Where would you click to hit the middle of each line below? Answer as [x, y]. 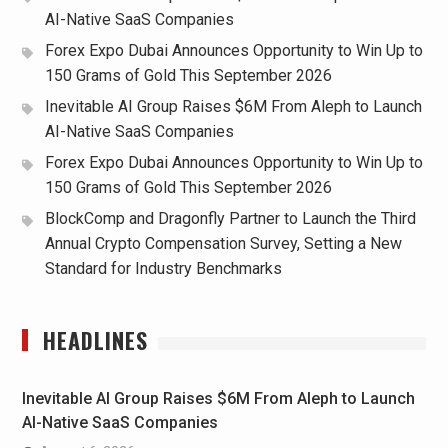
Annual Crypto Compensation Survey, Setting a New [223, 244]
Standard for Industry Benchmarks [163, 269]
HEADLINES [95, 340]
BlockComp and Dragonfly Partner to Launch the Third [230, 219]
